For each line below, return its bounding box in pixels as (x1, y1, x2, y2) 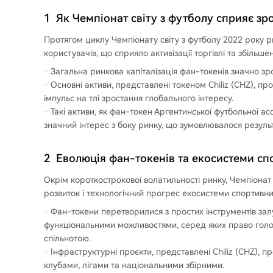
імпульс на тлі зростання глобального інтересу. (44, 93, 233, 103)
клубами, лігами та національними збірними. (44, 260, 224, 270)
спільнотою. (44, 233, 91, 243)
